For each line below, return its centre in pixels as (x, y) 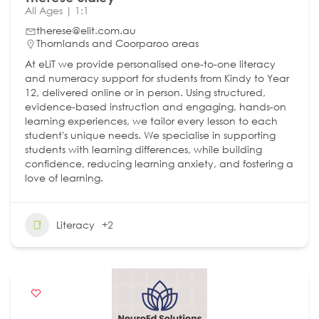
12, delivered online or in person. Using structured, (145, 92)
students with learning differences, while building (143, 149)
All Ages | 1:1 (57, 10)
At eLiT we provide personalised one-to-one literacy (150, 63)
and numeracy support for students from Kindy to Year (157, 78)
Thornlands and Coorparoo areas (117, 43)
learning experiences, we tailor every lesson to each (151, 120)
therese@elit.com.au (86, 30)
